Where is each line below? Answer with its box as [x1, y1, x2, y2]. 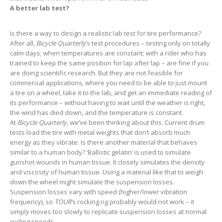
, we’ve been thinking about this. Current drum [67, 117, 205, 127]
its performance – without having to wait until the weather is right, [10, 98, 205, 107]
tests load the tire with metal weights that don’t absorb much [10, 127, 190, 137]
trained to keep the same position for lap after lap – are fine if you [10, 58, 209, 67]
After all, [10, 38, 36, 48]
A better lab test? [10, 3, 69, 12]
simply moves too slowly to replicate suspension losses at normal [10, 207, 207, 216]
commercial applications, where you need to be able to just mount [10, 78, 207, 87]
